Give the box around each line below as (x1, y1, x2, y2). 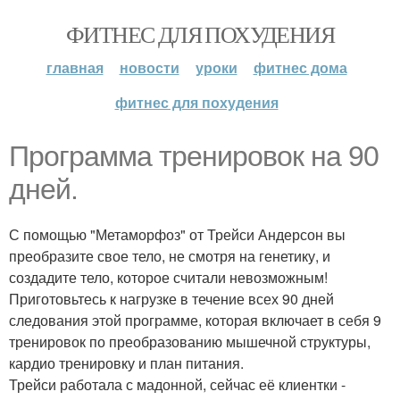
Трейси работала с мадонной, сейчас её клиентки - (9, 374, 346, 395)
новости (119, 57, 179, 78)
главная (46, 57, 104, 78)
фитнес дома (253, 57, 347, 78)
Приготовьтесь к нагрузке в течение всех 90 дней (9, 288, 334, 309)
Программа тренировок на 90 (9, 140, 379, 172)
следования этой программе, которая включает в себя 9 (9, 310, 381, 330)
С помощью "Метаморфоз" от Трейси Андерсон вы (9, 224, 346, 245)
